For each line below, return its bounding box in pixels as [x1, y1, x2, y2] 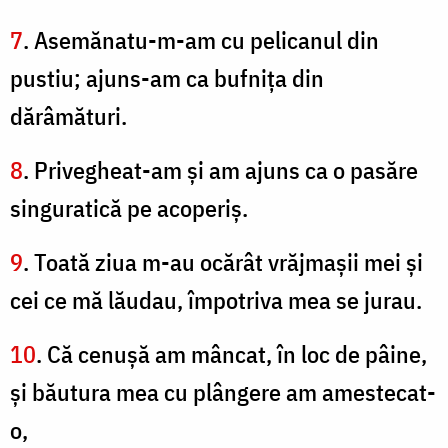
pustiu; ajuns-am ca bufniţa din [10, 62, 324, 95]
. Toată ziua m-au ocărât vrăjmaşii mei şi [23, 246, 423, 279]
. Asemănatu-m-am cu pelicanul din [23, 24, 379, 57]
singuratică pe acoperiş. [10, 192, 248, 225]
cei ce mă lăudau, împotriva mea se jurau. [10, 284, 422, 317]
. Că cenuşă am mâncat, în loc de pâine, [36, 338, 427, 371]
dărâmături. [10, 100, 127, 133]
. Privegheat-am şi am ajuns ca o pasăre [23, 154, 418, 187]
